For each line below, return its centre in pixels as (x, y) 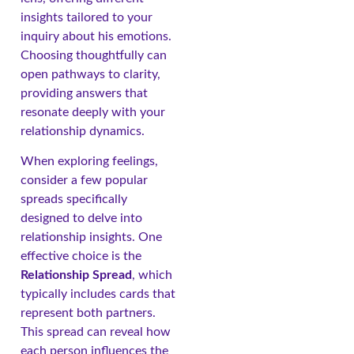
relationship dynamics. (83, 131)
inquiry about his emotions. (96, 36)
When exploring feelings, (89, 162)
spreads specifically (74, 200)
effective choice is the (81, 256)
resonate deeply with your (93, 112)
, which (152, 275)
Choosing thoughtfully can (94, 55)
